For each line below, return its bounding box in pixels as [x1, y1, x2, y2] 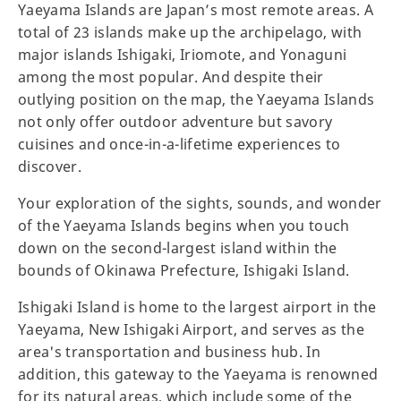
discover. [18, 156, 86, 176]
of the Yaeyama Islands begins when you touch [18, 215, 350, 235]
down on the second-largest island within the [18, 237, 337, 258]
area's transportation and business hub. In [18, 341, 321, 362]
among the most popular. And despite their [18, 66, 324, 87]
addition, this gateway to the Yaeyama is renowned [18, 363, 379, 384]
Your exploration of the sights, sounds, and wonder [18, 192, 382, 213]
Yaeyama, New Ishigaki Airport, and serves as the [18, 319, 365, 339]
